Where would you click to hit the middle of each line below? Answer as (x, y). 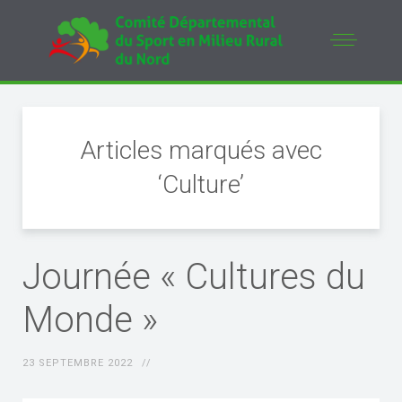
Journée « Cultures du (194, 277)
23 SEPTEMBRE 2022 (78, 363)
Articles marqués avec (201, 150)
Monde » (90, 320)
